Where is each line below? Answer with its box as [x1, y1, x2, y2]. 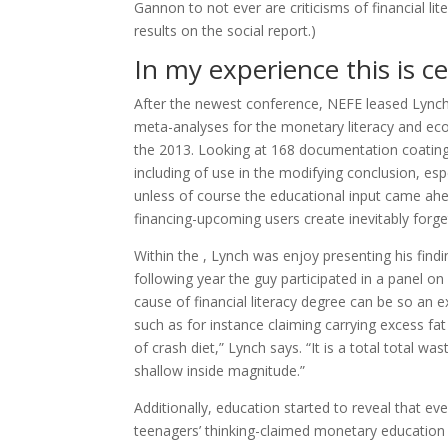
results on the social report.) [134, 21, 317, 40]
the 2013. [134, 140, 195, 159]
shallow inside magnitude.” [134, 361, 306, 380]
